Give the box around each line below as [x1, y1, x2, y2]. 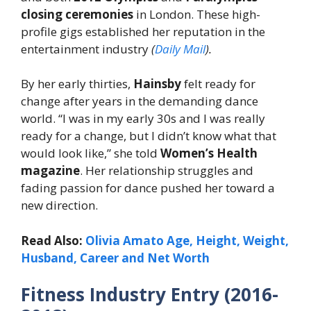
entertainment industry [21, 40, 151, 57]
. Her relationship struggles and [80, 162, 253, 179]
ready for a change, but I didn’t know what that [21, 128, 276, 144]
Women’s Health [160, 145, 258, 162]
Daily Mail [155, 40, 205, 57]
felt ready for [181, 76, 255, 92]
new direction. [21, 197, 98, 214]
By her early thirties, [21, 76, 133, 92]
